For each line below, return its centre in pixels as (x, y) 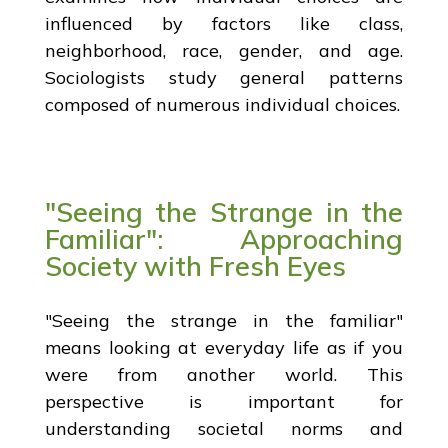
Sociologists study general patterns (224, 77)
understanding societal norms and (224, 428)
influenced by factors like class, (224, 23)
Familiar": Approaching (224, 238)
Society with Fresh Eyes (195, 265)
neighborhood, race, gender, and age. (224, 50)
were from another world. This (224, 374)
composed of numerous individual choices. (222, 104)
